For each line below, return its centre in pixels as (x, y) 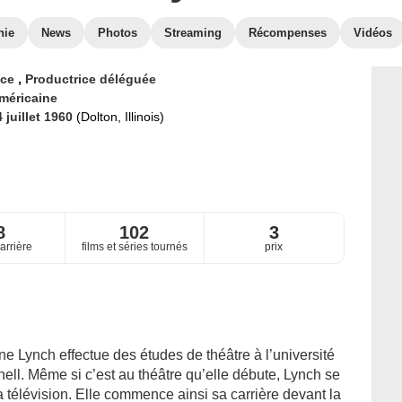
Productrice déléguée (90, 79)
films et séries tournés (134, 247)
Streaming (193, 33)
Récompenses (288, 33)
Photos (118, 33)
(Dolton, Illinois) (120, 117)
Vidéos (373, 33)
